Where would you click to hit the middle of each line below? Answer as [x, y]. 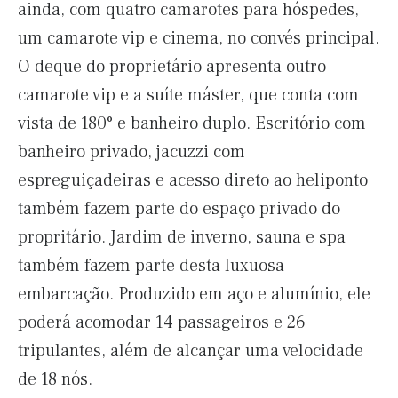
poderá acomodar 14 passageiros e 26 [162, 322]
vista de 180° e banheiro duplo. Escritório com [192, 123]
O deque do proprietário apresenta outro [172, 67]
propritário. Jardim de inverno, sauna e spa [182, 237]
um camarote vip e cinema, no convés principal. [199, 38]
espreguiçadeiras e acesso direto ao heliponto [193, 180]
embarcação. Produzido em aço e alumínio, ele [194, 294]
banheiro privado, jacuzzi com [131, 152]
